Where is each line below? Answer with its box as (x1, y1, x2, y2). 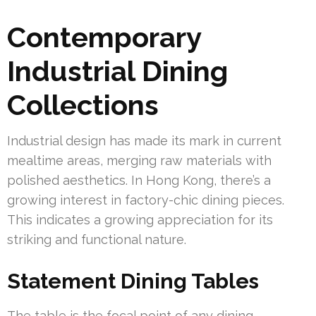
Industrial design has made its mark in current (7, 133, 281, 149)
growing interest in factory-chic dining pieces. (7, 193, 284, 208)
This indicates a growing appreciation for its (7, 212, 273, 228)
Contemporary (7, 20, 201, 54)
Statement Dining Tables (7, 269, 259, 294)
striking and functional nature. (7, 232, 186, 248)
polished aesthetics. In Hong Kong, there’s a (7, 173, 271, 188)
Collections (7, 88, 159, 122)
